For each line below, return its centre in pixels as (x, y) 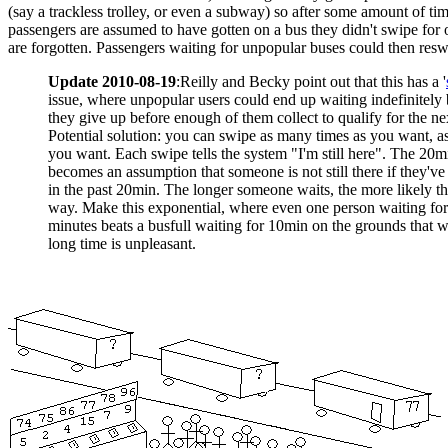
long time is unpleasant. (122, 243)
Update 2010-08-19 (112, 81)
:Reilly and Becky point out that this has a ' (311, 81)
